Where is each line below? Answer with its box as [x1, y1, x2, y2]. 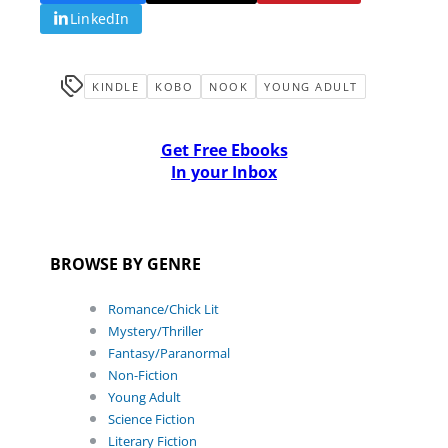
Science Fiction [108, 409, 195, 428]
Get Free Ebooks [160, 138, 288, 161]
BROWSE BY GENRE [50, 252, 201, 275]
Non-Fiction [108, 365, 178, 384]
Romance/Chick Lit [108, 299, 219, 318]
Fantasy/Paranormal [108, 343, 230, 362]
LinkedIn [70, 8, 130, 28]
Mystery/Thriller [108, 321, 203, 340]
